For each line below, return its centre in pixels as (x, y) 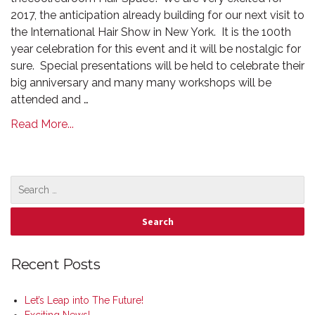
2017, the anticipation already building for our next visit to (157, 15)
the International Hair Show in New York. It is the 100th (151, 32)
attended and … (50, 99)
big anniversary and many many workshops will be (141, 82)
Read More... (42, 124)
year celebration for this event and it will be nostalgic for (156, 49)
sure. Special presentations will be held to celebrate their (157, 65)
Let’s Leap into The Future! (84, 300)
